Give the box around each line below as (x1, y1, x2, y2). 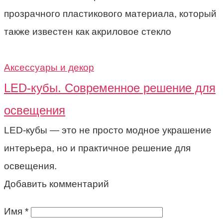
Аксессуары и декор (4, 62, 94, 73)
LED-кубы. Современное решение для (4, 81, 216, 95)
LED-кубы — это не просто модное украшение (4, 124, 212, 135)
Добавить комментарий (4, 178, 109, 189)
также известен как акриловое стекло (4, 26, 171, 37)
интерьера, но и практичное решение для (4, 142, 191, 153)
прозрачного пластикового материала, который (4, 8, 217, 19)
